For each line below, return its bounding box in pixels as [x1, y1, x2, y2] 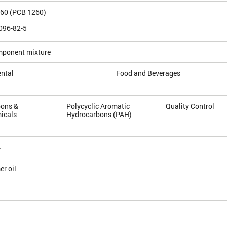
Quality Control [166, 101, 215, 111]
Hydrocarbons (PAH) [66, 109, 132, 119]
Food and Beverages [116, 68, 181, 78]
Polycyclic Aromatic [66, 101, 130, 111]
